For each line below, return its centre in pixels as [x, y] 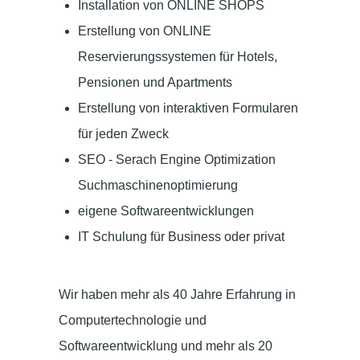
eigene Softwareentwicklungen [166, 211]
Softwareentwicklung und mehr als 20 [166, 346]
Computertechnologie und [133, 320]
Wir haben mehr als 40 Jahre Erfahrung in [177, 294]
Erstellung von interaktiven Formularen [188, 108]
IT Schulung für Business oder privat [181, 236]
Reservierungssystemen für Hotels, [178, 56]
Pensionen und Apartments [155, 82]
